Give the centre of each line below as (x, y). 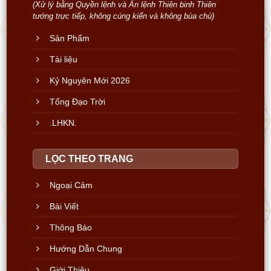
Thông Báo (71, 227)
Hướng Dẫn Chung (86, 249)
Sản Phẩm (70, 38)
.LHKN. (64, 123)
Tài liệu (64, 59)
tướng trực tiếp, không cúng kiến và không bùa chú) (124, 16)
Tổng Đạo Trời (78, 102)
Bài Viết (64, 206)
